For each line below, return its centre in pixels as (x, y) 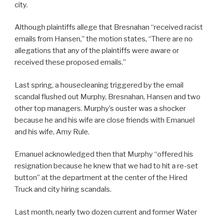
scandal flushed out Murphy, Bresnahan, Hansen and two (108, 97)
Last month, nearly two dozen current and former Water (106, 212)
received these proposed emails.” (70, 63)
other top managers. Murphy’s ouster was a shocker (100, 108)
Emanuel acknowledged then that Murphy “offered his (104, 154)
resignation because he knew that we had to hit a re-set (106, 166)
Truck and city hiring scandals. (63, 190)
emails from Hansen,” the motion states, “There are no (104, 39)
